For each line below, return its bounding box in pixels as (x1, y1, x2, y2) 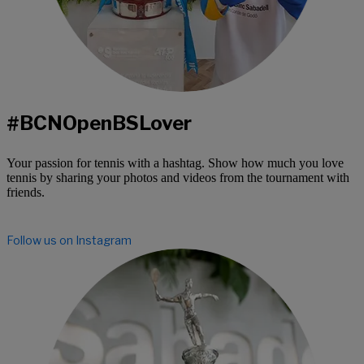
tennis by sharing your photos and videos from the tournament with (6, 171, 349, 185)
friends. (6, 185, 45, 200)
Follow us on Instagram (6, 233, 132, 248)
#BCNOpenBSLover (6, 111, 192, 136)
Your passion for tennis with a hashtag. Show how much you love (6, 156, 344, 171)
